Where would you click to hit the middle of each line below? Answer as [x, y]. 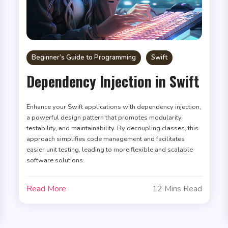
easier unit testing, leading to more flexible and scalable [110, 149]
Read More [47, 189]
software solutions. [56, 160]
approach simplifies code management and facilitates [106, 139]
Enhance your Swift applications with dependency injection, [114, 107]
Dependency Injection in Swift [113, 81]
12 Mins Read [177, 189]
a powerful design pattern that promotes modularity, [105, 117]
